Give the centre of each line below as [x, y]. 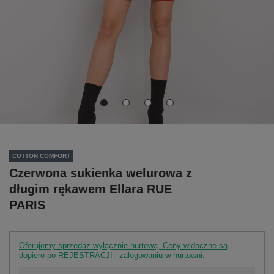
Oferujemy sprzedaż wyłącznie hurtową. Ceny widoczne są [123, 245]
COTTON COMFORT [41, 156]
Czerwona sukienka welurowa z [101, 173]
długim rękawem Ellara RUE [91, 189]
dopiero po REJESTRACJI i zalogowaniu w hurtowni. [112, 255]
